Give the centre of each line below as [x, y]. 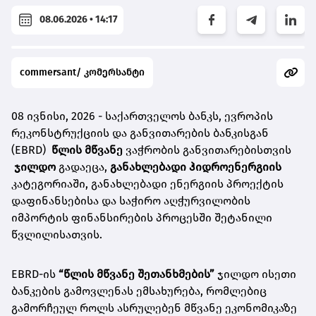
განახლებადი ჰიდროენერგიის [194, 166]
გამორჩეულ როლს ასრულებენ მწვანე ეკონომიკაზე [154, 308]
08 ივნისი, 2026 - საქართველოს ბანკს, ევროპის [142, 116]
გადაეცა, [83, 166]
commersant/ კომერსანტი [82, 72]
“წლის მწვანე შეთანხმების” [138, 274]
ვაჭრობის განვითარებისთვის [208, 150]
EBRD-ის [35, 274]
